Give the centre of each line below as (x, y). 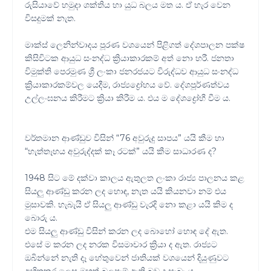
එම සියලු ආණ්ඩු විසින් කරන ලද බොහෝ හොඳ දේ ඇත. (126, 231)
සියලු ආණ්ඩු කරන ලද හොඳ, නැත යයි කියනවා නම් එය (126, 191)
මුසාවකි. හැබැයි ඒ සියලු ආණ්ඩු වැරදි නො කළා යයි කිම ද (129, 205)
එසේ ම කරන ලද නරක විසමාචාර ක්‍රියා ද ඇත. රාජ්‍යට (121, 245)
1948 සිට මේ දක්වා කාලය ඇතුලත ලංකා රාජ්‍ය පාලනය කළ (135, 178)
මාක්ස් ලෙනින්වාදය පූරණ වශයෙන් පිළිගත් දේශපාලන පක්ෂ (135, 45)
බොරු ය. (41, 218)
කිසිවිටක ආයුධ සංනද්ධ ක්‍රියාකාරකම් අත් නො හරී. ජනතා (129, 58)
